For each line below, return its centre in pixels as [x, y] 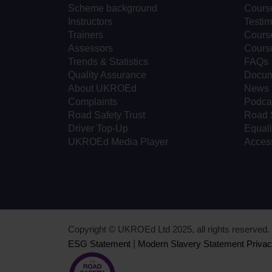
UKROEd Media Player [118, 142]
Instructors [90, 22]
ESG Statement [99, 244]
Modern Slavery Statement [191, 244]
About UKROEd [102, 89]
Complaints [93, 102]
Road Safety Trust [107, 115]
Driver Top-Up [98, 129]
